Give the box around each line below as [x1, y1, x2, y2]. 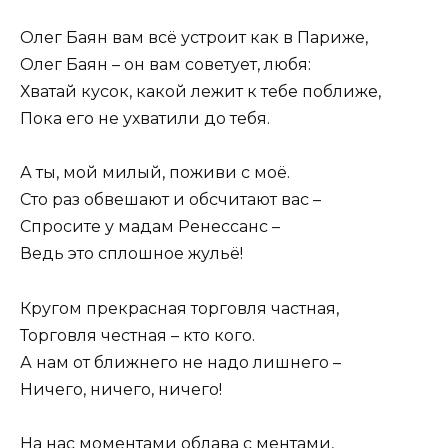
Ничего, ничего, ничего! [20, 379, 222, 399]
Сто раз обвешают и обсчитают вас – [20, 190, 321, 210]
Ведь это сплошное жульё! [20, 244, 243, 264]
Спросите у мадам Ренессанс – [20, 217, 280, 237]
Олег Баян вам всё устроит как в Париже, [20, 28, 368, 48]
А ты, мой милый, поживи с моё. [20, 163, 290, 183]
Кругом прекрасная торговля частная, [20, 298, 339, 318]
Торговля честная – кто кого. [20, 325, 255, 345]
